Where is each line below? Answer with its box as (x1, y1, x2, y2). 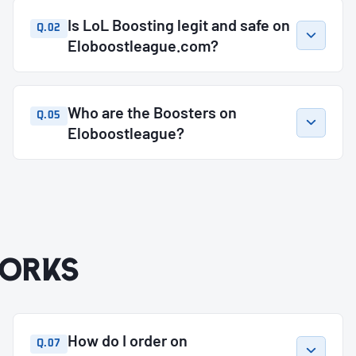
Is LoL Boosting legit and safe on (67, 15, 290, 35)
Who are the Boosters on (67, 103, 237, 122)
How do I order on (67, 330, 188, 350)
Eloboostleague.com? (67, 36, 219, 56)
